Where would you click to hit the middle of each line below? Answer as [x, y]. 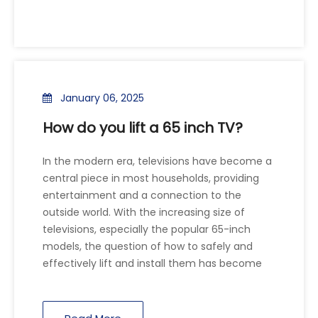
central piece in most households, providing [151, 178]
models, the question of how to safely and [148, 246]
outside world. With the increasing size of [144, 212]
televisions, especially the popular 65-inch [147, 229]
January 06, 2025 [102, 98]
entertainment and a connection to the [142, 195]
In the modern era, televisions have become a [157, 161]
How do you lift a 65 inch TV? [143, 127]
